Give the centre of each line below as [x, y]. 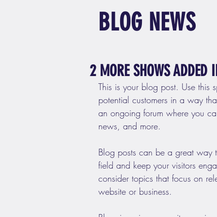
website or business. [135, 191]
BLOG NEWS [147, 22]
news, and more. [131, 126]
